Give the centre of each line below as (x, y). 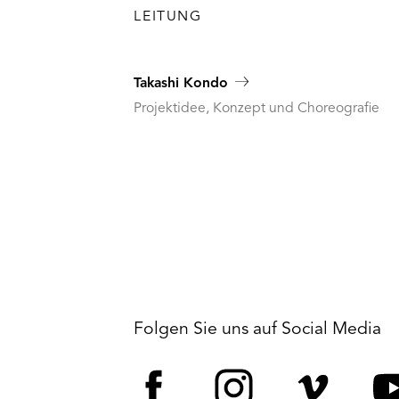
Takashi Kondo (181, 83)
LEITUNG (168, 17)
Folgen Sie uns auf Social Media (258, 329)
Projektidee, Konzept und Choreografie (257, 108)
